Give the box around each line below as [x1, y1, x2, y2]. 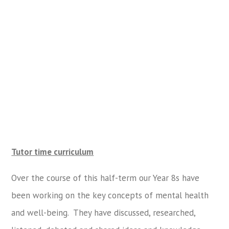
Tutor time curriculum [11, 146, 94, 157]
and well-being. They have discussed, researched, [11, 207, 196, 218]
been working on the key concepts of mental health [11, 189, 209, 201]
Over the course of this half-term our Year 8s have [11, 172, 200, 184]
